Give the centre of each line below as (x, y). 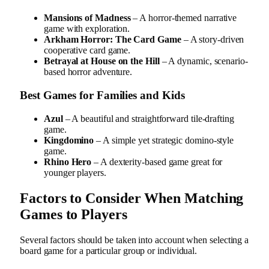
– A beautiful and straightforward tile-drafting (148, 118)
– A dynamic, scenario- (204, 61)
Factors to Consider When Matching (132, 198)
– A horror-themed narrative (184, 18)
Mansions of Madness (87, 18)
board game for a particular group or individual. (109, 250)
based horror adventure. (88, 72)
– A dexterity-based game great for (157, 162)
